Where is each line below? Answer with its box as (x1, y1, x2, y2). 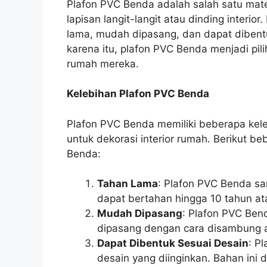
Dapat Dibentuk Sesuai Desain (97, 237, 249, 250)
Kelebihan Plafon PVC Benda (67, 88, 209, 100)
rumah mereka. (67, 57, 139, 70)
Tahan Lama (97, 178, 158, 190)
